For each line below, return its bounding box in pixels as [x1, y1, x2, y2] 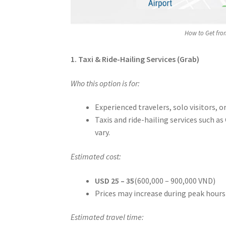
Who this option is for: [71, 78, 140, 88]
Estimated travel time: [71, 212, 144, 222]
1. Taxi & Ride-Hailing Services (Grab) [71, 54, 200, 65]
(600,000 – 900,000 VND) [134, 175, 216, 186]
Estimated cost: [71, 151, 122, 162]
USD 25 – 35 [95, 175, 135, 186]
